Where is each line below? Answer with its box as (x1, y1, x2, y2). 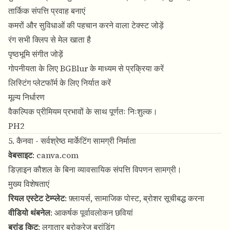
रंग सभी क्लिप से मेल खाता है (8, 34, 91, 46)
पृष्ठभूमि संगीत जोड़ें (8, 48, 63, 60)
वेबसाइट (8, 149, 32, 161)
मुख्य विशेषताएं (8, 178, 49, 190)
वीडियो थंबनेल (8, 207, 50, 219)
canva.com (36, 149, 79, 161)
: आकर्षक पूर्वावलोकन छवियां (50, 207, 133, 219)
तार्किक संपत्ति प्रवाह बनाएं (8, 5, 85, 17)
